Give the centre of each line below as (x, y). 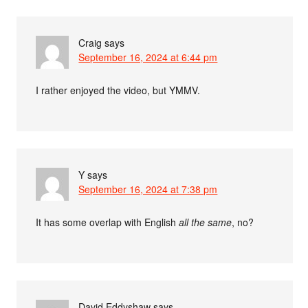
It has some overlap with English (108, 222)
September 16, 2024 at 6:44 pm (148, 57)
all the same (206, 222)
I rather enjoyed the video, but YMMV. (118, 90)
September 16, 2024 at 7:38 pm (148, 189)
